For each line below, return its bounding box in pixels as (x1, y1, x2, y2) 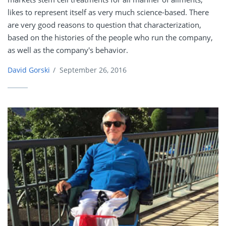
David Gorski (8, 65, 50, 75)
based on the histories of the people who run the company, (8, 32, 213, 43)
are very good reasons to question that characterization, (8, 20, 201, 30)
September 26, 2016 (60, 65, 127, 75)
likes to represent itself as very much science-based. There (8, 7, 209, 18)
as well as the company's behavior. (8, 45, 128, 55)
